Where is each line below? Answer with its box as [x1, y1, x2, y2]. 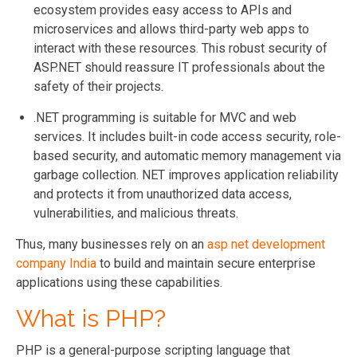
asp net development [207, 236, 325, 252]
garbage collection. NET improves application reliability [33, 167, 339, 182]
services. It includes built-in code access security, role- [33, 128, 341, 144]
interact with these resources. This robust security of [33, 40, 328, 56]
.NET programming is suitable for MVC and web [33, 109, 296, 125]
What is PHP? [16, 304, 166, 332]
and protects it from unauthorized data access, [33, 186, 292, 202]
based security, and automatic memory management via [33, 147, 341, 163]
